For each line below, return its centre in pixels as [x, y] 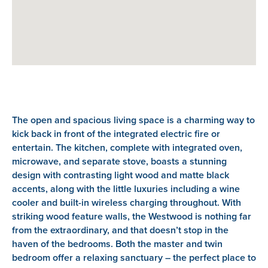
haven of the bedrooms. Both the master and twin [117, 243]
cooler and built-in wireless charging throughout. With [127, 202]
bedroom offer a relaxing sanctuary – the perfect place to [134, 257]
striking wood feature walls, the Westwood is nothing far [132, 216]
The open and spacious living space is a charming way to [133, 120]
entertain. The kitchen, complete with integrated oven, [127, 147]
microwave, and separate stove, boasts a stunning [119, 161]
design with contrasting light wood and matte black [121, 175]
